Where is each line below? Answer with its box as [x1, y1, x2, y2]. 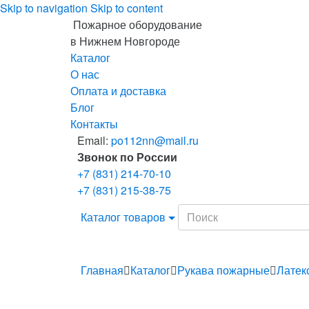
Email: [77, 132, 111, 148]
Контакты [70, 116, 118, 132]
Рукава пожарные [177, 261, 270, 278]
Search [177, 203, 212, 219]
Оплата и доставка [70, 83, 166, 99]
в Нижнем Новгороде [70, 33, 180, 49]
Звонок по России [77, 149, 177, 165]
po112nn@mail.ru [111, 132, 199, 148]
